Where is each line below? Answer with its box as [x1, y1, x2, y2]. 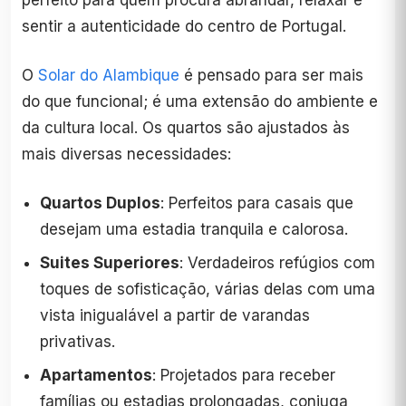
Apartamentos [40, 365, 152, 384]
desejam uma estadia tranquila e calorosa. [40, 219, 348, 238]
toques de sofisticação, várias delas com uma [40, 279, 375, 298]
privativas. [40, 332, 115, 351]
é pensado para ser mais [179, 65, 363, 84]
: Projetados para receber [152, 365, 335, 384]
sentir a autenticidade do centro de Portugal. [22, 16, 346, 35]
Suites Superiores [40, 253, 179, 272]
